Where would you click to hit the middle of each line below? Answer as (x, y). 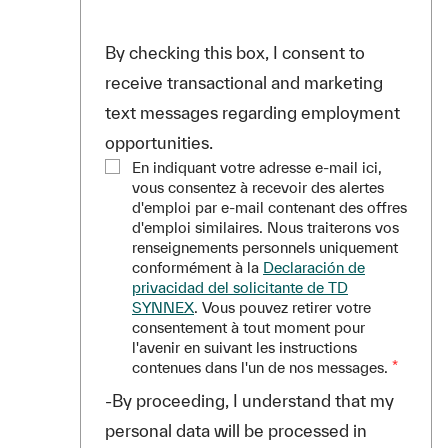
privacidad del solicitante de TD (240, 288)
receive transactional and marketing (244, 83)
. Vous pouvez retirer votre (282, 308)
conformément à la (197, 268)
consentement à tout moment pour (248, 328)
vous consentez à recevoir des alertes (258, 188)
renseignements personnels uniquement (265, 248)
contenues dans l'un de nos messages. (260, 368)
